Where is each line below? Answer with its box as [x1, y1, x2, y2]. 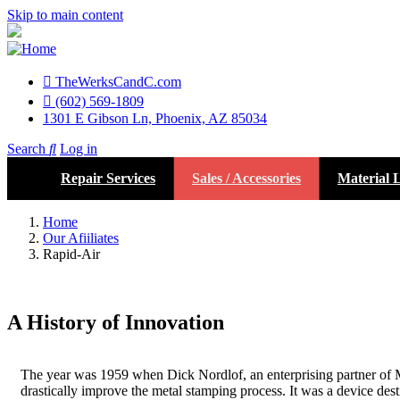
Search [7, 141, 46, 156]
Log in [60, 141, 97, 156]
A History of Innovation [7, 310, 224, 334]
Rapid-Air [43, 246, 100, 262]
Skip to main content [7, 7, 123, 22]
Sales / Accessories [192, 171, 301, 186]
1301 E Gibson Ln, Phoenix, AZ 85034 [43, 111, 267, 126]
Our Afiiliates [43, 230, 119, 246]
